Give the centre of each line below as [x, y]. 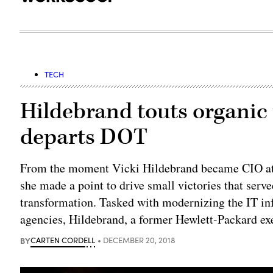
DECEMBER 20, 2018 [140, 240]
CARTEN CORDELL [63, 240]
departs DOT [84, 137]
